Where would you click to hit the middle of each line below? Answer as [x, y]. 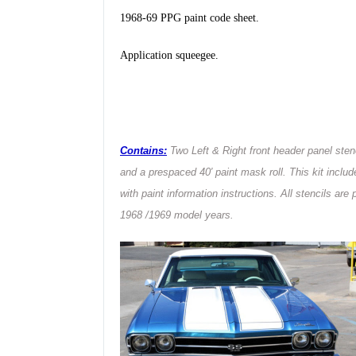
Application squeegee [168, 55]
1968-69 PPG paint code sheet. [190, 17]
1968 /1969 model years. [177, 215]
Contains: [143, 150]
